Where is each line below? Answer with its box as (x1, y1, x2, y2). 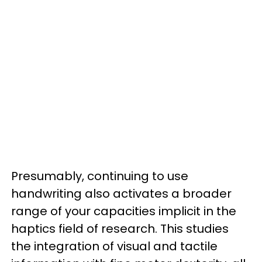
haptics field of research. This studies (11, 220, 229, 237)
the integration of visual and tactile (11, 237, 218, 254)
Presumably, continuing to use (11, 167, 188, 184)
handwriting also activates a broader (11, 185, 232, 202)
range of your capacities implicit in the (11, 202, 236, 219)
